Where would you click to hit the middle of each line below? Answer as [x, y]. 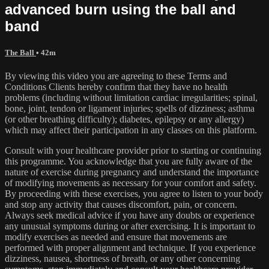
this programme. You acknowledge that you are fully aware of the [128, 161]
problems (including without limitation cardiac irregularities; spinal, [131, 97]
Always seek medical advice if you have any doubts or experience [130, 215]
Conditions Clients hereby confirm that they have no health [116, 86]
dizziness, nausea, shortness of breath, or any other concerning [122, 258]
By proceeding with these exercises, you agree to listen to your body [134, 193]
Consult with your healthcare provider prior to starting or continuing [133, 150]
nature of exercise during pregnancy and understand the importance [132, 172]
